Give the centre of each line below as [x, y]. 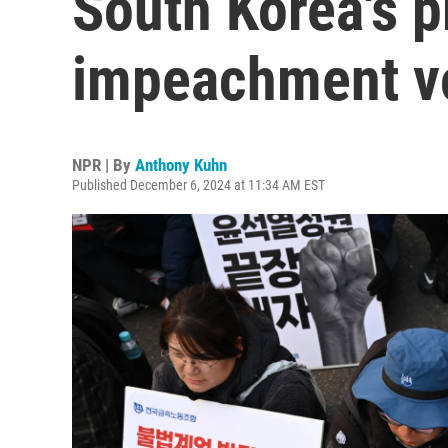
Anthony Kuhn [181, 165]
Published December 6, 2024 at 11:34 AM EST [198, 185]
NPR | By [103, 165]
